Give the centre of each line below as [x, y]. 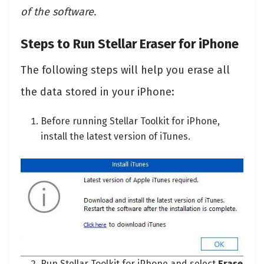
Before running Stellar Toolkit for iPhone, [131, 121]
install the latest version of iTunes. [116, 137]
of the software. [58, 11]
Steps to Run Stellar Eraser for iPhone [130, 44]
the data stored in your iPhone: [98, 92]
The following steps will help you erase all [125, 70]
